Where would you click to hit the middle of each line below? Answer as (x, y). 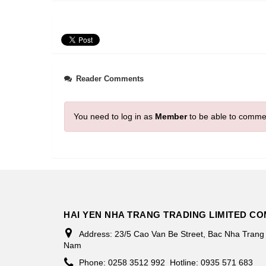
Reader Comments (108, 78)
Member (171, 116)
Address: (97, 234)
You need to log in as (114, 116)
